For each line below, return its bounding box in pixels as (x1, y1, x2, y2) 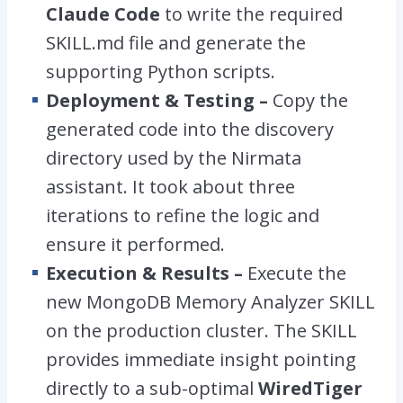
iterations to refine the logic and (46, 202, 319, 228)
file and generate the (124, 30, 306, 55)
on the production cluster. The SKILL (46, 318, 357, 343)
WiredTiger (258, 375, 363, 400)
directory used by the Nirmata (46, 145, 301, 170)
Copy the (273, 87, 348, 112)
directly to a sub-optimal (46, 375, 258, 400)
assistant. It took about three (46, 174, 295, 199)
